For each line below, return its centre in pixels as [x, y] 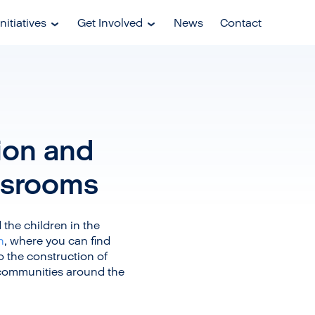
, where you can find [57, 240]
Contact [241, 22]
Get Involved [110, 22]
